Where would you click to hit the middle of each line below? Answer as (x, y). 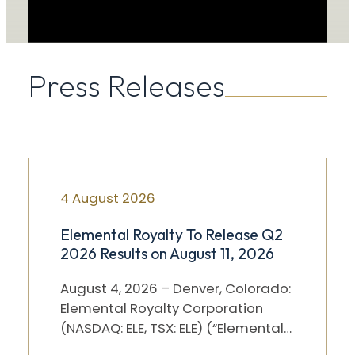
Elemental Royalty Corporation (161, 308)
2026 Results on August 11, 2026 (167, 253)
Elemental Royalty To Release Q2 (171, 234)
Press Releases (126, 86)
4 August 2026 (107, 198)
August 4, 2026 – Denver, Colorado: (175, 288)
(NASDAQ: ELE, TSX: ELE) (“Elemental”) (177, 328)
